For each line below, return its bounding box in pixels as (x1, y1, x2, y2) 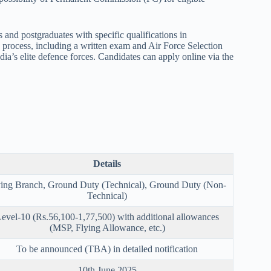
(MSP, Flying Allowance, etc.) (49, 223, 165, 233)
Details (93, 158, 121, 169)
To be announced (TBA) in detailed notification (16, 244, 198, 255)
